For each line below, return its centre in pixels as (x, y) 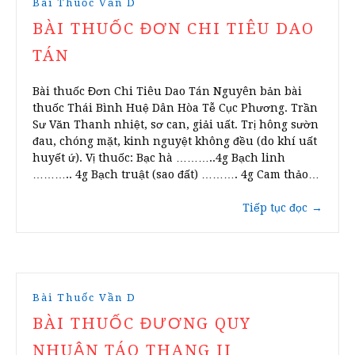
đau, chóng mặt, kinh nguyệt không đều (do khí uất (175, 141)
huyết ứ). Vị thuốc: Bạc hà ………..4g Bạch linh (159, 158)
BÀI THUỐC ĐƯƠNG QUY (142, 324)
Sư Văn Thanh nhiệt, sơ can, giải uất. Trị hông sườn (176, 125)
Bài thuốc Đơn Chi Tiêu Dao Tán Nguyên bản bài (167, 92)
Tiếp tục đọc (275, 208)
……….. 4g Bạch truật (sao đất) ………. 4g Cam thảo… (176, 175)
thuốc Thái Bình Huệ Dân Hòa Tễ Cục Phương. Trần (175, 108)
